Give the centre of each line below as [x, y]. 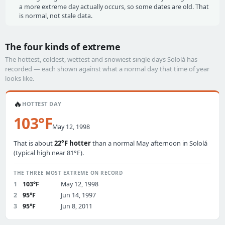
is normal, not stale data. [56, 16]
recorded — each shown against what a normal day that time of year [107, 69]
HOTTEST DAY [42, 104]
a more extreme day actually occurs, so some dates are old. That [114, 7]
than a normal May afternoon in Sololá [149, 143]
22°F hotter [73, 143]
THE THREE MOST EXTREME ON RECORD [68, 173]
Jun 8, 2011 [77, 206]
